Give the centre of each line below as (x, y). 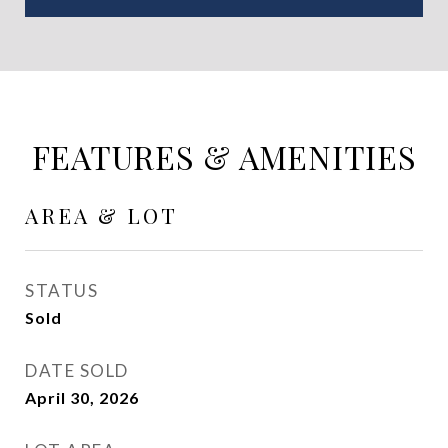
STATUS (61, 290)
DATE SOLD (77, 370)
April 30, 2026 (82, 397)
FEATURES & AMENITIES (224, 156)
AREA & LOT (101, 215)
